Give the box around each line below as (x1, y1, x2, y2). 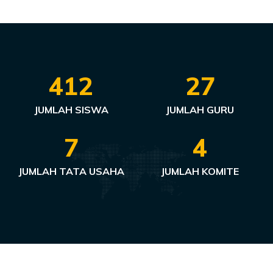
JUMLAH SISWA (34, 103, 108, 116)
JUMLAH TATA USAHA (18, 165, 124, 177)
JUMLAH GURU (166, 103, 235, 116)
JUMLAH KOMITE (161, 165, 239, 177)
